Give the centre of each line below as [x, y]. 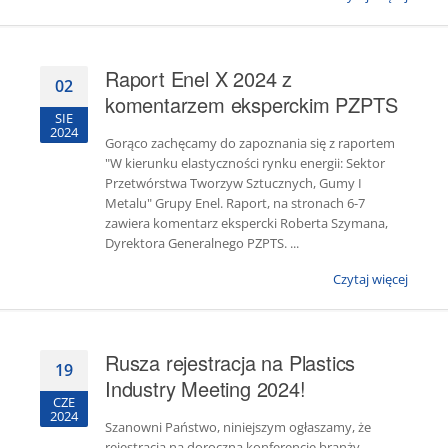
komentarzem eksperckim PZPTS [251, 104]
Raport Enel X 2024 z [199, 78]
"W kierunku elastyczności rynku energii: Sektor [245, 163]
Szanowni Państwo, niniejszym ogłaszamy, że [238, 427]
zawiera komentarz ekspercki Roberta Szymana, [246, 223]
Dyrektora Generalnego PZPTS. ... [202, 243]
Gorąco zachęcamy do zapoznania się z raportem [250, 143]
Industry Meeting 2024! [205, 388]
